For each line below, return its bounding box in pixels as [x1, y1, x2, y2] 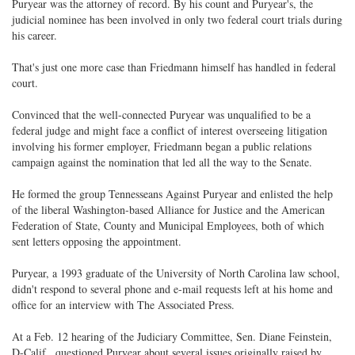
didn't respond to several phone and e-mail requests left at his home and [12, 281, 333, 296]
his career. [12, 28, 57, 43]
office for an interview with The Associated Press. [12, 297, 235, 312]
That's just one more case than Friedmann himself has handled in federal [12, 59, 336, 74]
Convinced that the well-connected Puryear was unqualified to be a [12, 107, 311, 122]
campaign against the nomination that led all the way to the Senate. [12, 155, 312, 170]
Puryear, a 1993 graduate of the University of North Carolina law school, [12, 265, 340, 281]
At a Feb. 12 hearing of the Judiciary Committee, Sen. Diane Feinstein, [12, 329, 332, 344]
